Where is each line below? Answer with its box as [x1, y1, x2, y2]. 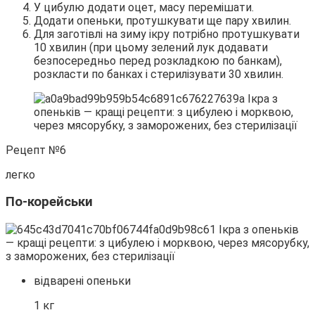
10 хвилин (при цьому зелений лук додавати [34, 40, 268, 54]
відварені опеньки [34, 274, 131, 288]
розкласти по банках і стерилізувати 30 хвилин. [34, 67, 283, 81]
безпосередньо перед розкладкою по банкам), [34, 53, 282, 67]
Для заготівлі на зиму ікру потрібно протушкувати [34, 27, 300, 41]
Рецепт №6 [6, 143, 66, 157]
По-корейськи [6, 194, 93, 210]
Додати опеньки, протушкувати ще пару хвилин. [34, 13, 291, 27]
